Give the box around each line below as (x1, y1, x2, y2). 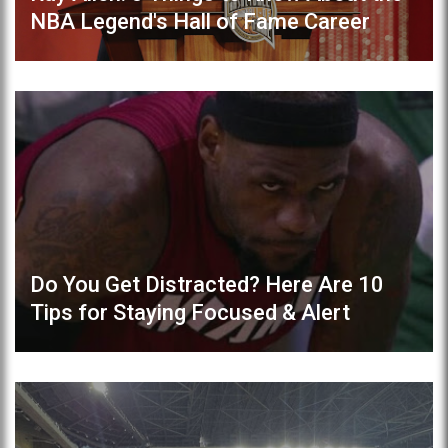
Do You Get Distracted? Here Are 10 (30, 272, 384, 298)
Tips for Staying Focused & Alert (30, 300, 350, 326)
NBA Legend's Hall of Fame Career (30, 8, 370, 34)
